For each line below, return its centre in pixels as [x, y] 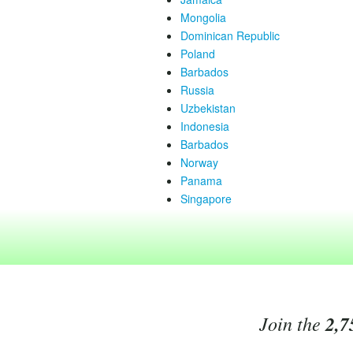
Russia [197, 90]
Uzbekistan [208, 108]
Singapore [206, 199]
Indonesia [205, 126]
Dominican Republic [230, 35]
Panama [201, 180]
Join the [292, 323]
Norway [199, 162]
